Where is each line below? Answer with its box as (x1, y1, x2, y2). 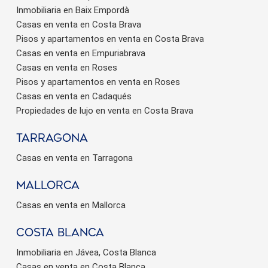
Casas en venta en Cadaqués (16, 90, 132, 102)
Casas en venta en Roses (16, 62, 117, 73)
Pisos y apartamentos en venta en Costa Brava (16, 33, 204, 44)
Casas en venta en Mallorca (16, 199, 126, 211)
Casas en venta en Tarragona (16, 152, 133, 163)
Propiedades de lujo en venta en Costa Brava (16, 105, 193, 116)
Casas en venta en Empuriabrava (16, 47, 145, 59)
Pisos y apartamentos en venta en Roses (16, 76, 180, 87)
